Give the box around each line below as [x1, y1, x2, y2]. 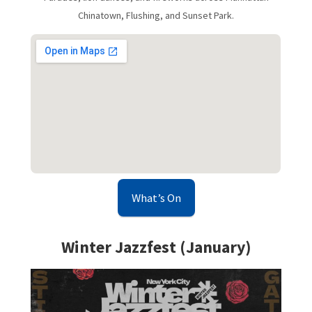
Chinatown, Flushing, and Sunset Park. [78, 8, 234, 22]
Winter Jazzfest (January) [61, 235, 251, 258]
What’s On [131, 189, 181, 205]
